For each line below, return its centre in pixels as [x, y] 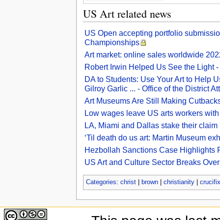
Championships [112, 42]
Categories [101, 182]
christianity [179, 182]
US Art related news [127, 13]
